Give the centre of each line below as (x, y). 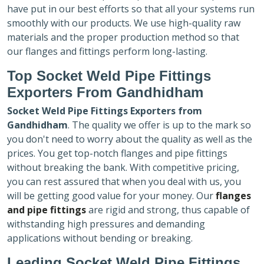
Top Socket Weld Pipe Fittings (109, 75)
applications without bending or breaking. (101, 238)
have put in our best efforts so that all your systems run (131, 9)
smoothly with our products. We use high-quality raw (124, 23)
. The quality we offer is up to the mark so (159, 125)
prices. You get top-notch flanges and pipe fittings (117, 153)
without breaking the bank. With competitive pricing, (123, 167)
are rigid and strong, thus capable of (168, 209)
